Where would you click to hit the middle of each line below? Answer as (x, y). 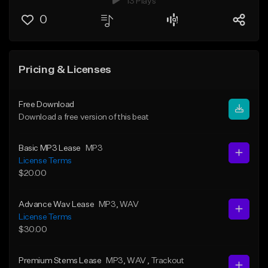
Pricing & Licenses (65, 70)
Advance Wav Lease (57, 204)
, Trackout (166, 261)
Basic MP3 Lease (50, 148)
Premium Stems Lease (60, 261)
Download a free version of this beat (84, 117)
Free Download (46, 104)
